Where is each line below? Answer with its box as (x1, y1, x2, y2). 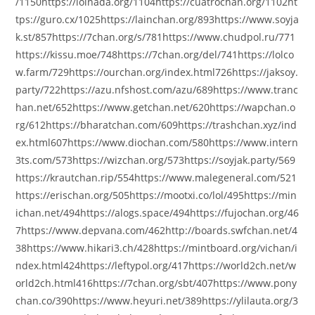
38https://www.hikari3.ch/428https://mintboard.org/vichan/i (15, 240, 298, 255)
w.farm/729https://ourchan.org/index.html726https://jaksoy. (15, 65, 299, 79)
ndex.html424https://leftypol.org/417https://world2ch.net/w (15, 258, 297, 272)
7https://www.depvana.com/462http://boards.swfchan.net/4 (15, 223, 298, 237)
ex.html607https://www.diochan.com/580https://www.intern (15, 135, 299, 149)
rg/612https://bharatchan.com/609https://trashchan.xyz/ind (15, 117, 297, 131)
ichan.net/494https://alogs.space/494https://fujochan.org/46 (15, 205, 300, 219)
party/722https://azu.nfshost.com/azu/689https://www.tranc (15, 82, 299, 96)
